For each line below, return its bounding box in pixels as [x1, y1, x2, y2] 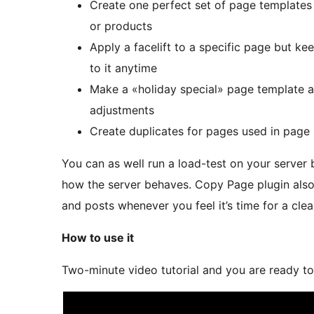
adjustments [90, 103, 154, 118]
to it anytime [90, 61, 157, 76]
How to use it [62, 231, 134, 245]
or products [90, 19, 152, 34]
